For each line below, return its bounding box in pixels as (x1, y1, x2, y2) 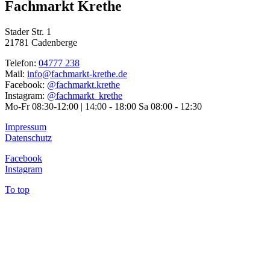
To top (5, 184, 30, 195)
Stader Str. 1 (5, 26, 51, 37)
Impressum (5, 121, 46, 132)
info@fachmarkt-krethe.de (27, 68, 127, 79)
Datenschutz (5, 132, 52, 143)
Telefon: (5, 57, 39, 68)
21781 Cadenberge (5, 37, 77, 48)
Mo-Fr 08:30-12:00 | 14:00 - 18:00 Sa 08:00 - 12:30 (5, 101, 202, 111)
